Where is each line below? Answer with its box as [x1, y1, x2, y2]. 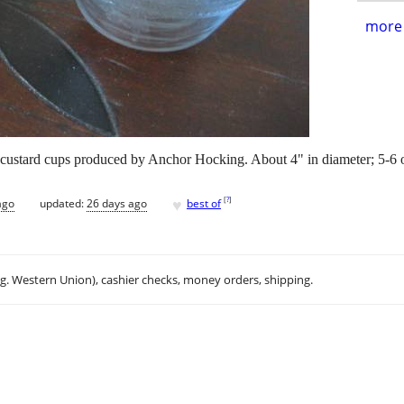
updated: [40, 195, 87, 211]
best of [187, 195, 221, 211]
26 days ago [87, 195, 147, 211]
